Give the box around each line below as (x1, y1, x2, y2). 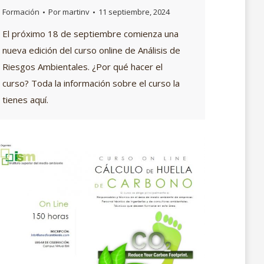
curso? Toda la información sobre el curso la (2, 77, 180, 90)
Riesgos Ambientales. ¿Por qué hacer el (2, 61, 163, 73)
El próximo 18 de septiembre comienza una (2, 28, 179, 40)
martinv (62, 6, 90, 18)
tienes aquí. (2, 94, 48, 106)
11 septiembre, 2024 (98, 6, 170, 18)
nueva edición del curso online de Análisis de (2, 44, 180, 57)
